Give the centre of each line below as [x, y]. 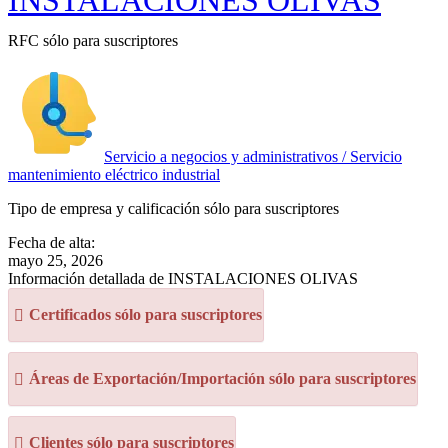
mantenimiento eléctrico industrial [114, 174]
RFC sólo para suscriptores [93, 40]
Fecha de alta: [51, 242]
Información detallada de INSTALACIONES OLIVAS [183, 278]
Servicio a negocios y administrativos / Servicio [253, 156]
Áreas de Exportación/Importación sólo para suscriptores [222, 378]
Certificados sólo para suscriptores [145, 314]
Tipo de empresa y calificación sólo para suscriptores [173, 208]
